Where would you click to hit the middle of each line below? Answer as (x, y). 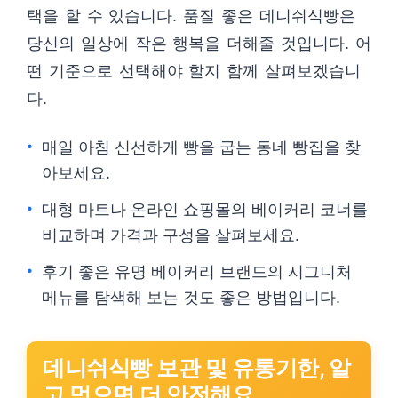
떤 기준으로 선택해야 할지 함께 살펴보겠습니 (194, 71)
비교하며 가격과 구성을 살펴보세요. (171, 235)
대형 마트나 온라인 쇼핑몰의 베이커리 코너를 (205, 209)
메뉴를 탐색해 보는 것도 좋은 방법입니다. (191, 297)
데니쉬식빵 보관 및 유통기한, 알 (196, 368)
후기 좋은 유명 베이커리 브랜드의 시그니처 (197, 271)
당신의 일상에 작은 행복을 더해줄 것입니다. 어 (199, 43)
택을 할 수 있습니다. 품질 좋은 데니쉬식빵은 (191, 16)
